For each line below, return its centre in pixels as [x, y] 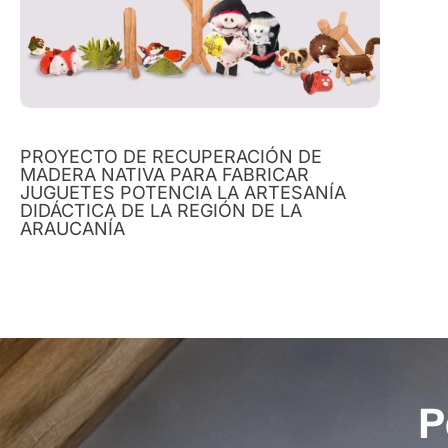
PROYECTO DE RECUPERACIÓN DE [171, 156]
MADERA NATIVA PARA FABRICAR [164, 174]
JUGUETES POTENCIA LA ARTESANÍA [183, 192]
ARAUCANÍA [72, 228]
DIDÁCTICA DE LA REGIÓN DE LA [161, 210]
